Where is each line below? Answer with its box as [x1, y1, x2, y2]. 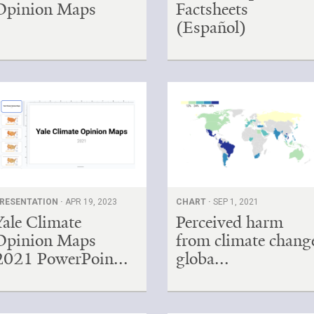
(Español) [176, 16, 247, 38]
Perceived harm [176, 211, 284, 233]
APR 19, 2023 [65, 196, 118, 207]
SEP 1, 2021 [213, 196, 259, 207]
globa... [176, 247, 230, 269]
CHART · [176, 196, 214, 207]
